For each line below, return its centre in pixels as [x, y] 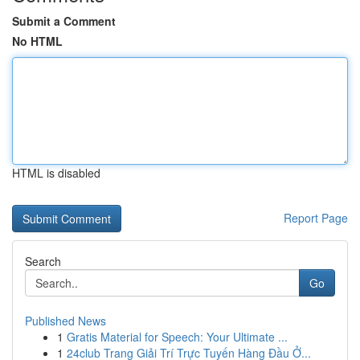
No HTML [37, 41]
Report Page [316, 218]
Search [43, 261]
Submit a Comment [64, 21]
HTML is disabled [56, 173]
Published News [65, 321]
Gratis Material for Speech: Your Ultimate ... [177, 337]
